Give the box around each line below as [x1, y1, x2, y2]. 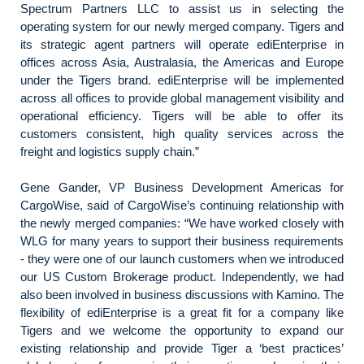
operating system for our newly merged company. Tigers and [20, 19, 344, 33]
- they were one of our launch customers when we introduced [20, 252, 344, 266]
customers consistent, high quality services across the [20, 127, 344, 141]
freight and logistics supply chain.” [20, 145, 199, 158]
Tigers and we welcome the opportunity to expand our [20, 323, 344, 337]
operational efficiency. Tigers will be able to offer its [20, 109, 344, 123]
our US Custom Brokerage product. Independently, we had [20, 270, 344, 284]
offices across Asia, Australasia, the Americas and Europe [20, 55, 344, 69]
